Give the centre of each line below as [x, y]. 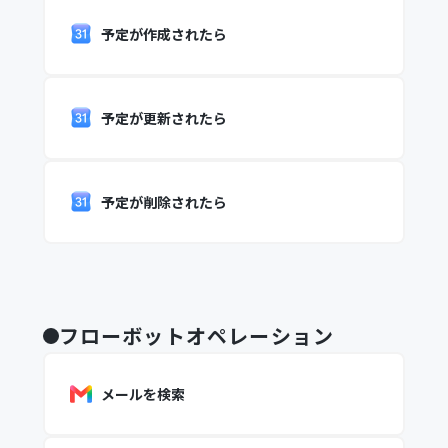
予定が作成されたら [163, 34]
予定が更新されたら [163, 118]
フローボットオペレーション [196, 335]
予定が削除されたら [163, 202]
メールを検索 [142, 394]
